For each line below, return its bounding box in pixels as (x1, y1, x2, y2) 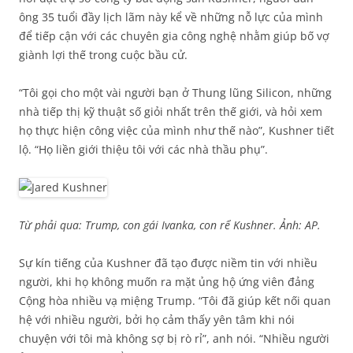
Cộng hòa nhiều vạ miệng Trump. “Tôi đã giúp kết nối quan (19, 293, 331, 309)
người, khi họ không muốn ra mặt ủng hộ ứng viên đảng (19, 274, 314, 290)
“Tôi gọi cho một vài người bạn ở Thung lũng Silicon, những (19, 85, 332, 101)
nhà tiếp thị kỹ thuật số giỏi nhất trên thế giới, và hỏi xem (19, 104, 322, 120)
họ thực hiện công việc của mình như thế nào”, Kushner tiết (19, 123, 334, 139)
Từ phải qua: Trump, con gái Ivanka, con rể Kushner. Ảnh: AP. (19, 217, 321, 233)
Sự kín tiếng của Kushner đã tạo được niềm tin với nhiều (19, 255, 318, 271)
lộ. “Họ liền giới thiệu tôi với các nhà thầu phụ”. (19, 142, 268, 158)
